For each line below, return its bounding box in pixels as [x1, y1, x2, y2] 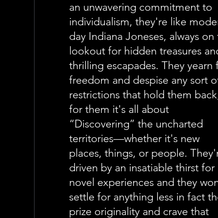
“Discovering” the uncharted [69, 117, 203, 130]
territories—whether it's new [69, 132, 200, 145]
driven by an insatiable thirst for [69, 161, 215, 174]
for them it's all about [69, 103, 169, 116]
